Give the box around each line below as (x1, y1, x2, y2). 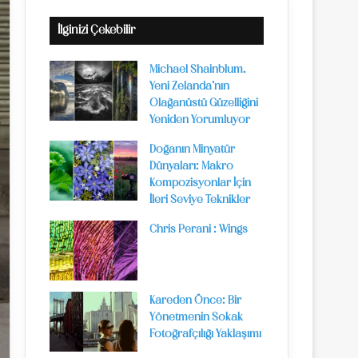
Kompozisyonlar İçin (149, 178, 251, 189)
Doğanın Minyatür (149, 145, 235, 155)
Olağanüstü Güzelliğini (149, 98, 258, 109)
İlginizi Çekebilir (58, 25, 136, 36)
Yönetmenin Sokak (149, 312, 243, 323)
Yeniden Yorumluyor (149, 115, 250, 125)
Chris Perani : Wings (149, 225, 248, 235)
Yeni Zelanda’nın (149, 82, 229, 92)
